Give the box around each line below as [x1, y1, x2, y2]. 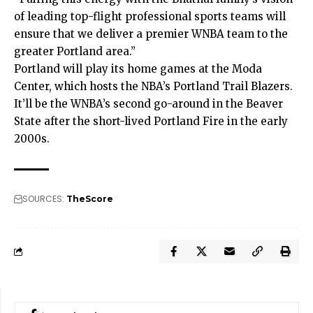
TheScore [66, 194, 113, 205]
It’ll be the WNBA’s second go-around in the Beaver [14, 97, 283, 111]
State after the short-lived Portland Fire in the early [14, 115, 288, 129]
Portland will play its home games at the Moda [14, 62, 262, 76]
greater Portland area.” [14, 45, 136, 59]
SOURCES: [22, 193, 64, 205]
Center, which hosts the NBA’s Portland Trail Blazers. [14, 80, 293, 94]
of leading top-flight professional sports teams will [14, 10, 286, 24]
